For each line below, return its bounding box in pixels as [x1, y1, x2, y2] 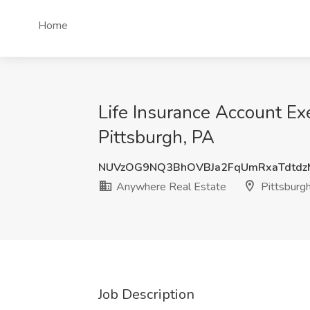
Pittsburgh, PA [98, 125, 215, 149]
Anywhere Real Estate [113, 179, 226, 194]
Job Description [98, 285, 194, 304]
